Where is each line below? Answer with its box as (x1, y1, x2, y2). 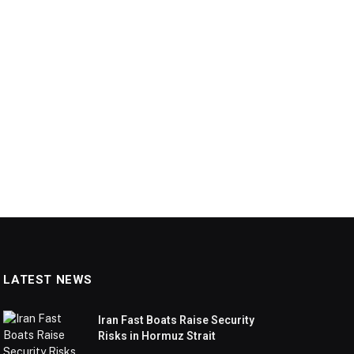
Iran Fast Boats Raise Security (98, 314, 255, 327)
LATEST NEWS (3, 273, 92, 288)
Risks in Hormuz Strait (98, 330, 217, 343)
